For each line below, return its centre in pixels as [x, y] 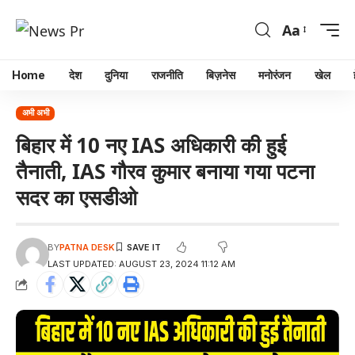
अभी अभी [35, 113]
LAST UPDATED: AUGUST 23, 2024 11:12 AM [142, 263]
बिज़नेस [221, 75]
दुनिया [116, 75]
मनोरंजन [275, 75]
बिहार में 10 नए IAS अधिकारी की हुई [151, 145]
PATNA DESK [88, 247]
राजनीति [167, 75]
